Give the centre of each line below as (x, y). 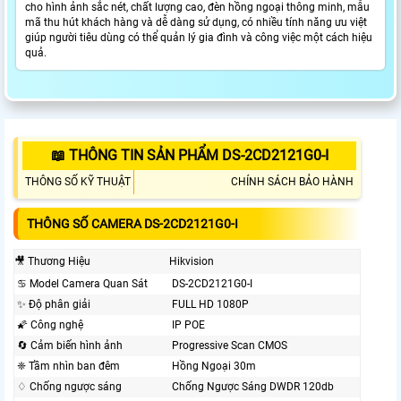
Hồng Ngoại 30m (214, 367)
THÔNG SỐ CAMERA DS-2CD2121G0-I (132, 224)
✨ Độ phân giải (54, 305)
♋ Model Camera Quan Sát (82, 284)
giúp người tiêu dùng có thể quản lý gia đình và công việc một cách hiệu (199, 38)
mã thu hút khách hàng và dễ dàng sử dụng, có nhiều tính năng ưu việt (196, 23)
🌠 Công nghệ (50, 325)
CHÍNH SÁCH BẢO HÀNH (292, 182)
